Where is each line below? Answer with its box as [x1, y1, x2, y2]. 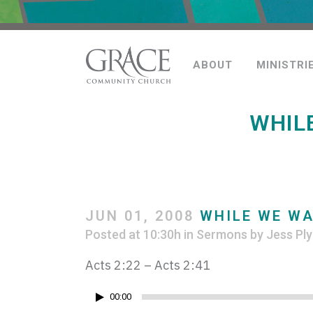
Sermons [196, 227, 247, 242]
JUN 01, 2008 [85, 208, 194, 224]
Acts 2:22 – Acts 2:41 [85, 257, 210, 273]
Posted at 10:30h [85, 227, 181, 242]
